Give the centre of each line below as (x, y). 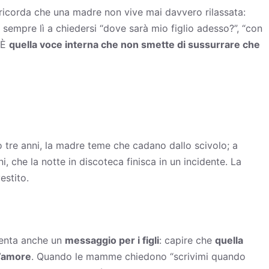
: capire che (187, 240)
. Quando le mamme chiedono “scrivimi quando (138, 256)
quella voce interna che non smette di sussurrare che (134, 44)
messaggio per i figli (112, 240)
